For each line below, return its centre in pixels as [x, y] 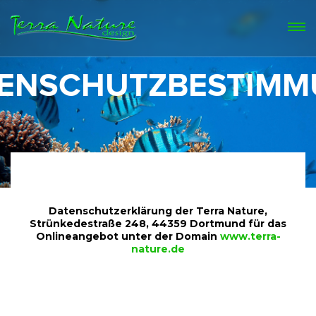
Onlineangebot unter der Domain [128, 236]
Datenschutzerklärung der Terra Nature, [158, 211]
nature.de [158, 249]
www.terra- [250, 236]
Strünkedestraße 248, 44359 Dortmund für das [158, 223]
